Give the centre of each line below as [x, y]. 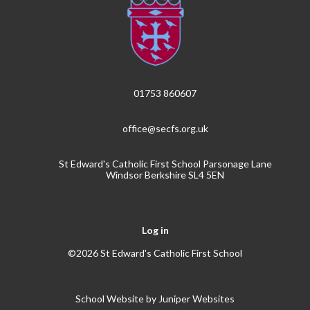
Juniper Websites [197, 299]
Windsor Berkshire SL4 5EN [165, 174]
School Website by [117, 299]
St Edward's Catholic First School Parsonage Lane [165, 163]
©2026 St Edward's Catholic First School [155, 253]
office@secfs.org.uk [165, 128]
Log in [155, 230]
